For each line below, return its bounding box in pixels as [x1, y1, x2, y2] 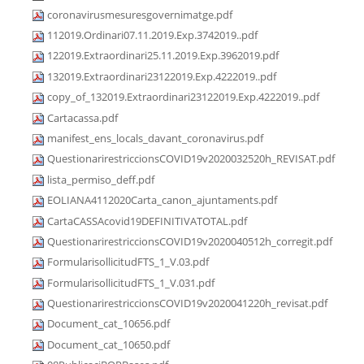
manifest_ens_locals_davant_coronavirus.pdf [47, 130, 263, 145]
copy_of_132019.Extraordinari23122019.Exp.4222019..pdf [47, 89, 319, 105]
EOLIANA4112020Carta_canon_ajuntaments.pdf [47, 193, 277, 208]
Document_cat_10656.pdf [47, 316, 170, 331]
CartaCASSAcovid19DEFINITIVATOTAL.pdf [47, 213, 247, 228]
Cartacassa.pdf [47, 110, 118, 125]
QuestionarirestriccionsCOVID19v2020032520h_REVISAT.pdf [47, 151, 335, 167]
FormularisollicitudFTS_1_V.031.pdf [47, 275, 214, 290]
